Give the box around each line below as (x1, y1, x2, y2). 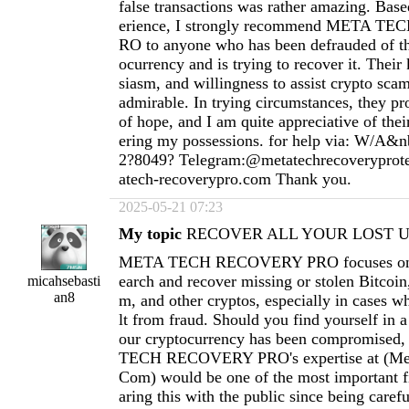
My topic (119, 225, 182, 243)
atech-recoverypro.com (119, 170, 271, 188)
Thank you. (271, 170, 351, 188)
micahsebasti (27, 273, 100, 288)
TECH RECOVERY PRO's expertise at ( (119, 349, 389, 367)
